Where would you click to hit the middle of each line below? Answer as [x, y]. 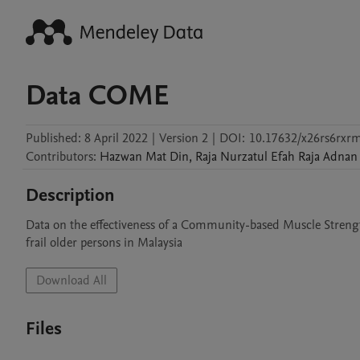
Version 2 [184, 138]
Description [70, 195]
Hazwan [121, 157]
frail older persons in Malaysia [104, 243]
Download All [72, 280]
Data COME [98, 96]
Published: [53, 138]
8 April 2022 [116, 138]
